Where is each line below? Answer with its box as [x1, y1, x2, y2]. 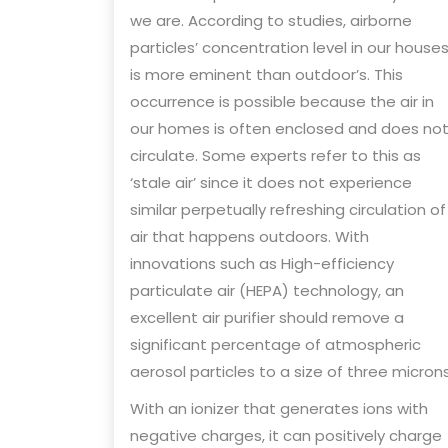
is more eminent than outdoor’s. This [130, 63, 403, 85]
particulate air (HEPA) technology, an [130, 279, 404, 301]
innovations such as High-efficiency [130, 252, 394, 274]
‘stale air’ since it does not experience [130, 171, 412, 193]
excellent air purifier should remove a [130, 306, 404, 328]
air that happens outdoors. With [130, 225, 369, 247]
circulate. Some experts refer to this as [130, 144, 421, 166]
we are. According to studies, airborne [130, 9, 412, 31]
